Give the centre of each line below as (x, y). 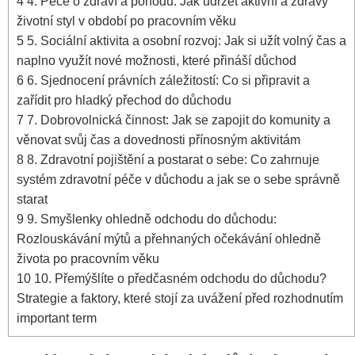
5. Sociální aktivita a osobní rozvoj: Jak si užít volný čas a (185, 41)
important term (57, 318)
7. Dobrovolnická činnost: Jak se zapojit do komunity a (177, 120)
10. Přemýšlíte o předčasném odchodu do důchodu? (179, 279)
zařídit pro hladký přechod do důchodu (124, 100)
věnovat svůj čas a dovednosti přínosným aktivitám (158, 140)
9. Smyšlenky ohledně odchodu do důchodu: (150, 219)
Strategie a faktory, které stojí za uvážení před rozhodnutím (180, 298)
